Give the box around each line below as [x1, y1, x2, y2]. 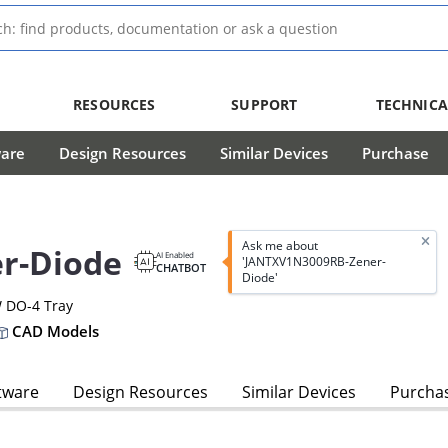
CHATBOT [156, 260, 206, 276]
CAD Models [8, 321, 99, 342]
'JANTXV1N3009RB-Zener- [241, 253, 386, 271]
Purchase [362, 143, 429, 163]
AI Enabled [156, 249, 194, 261]
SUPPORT [231, 95, 298, 114]
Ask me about [241, 237, 318, 255]
